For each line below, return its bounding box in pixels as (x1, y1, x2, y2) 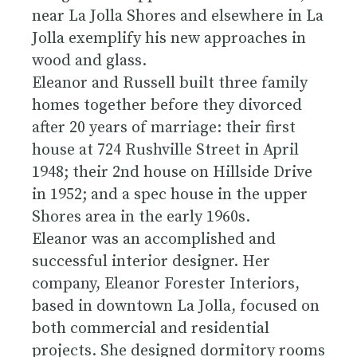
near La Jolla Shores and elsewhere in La (32, 6, 324, 26)
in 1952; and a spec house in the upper (32, 184, 308, 205)
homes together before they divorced (32, 95, 302, 116)
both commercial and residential (32, 318, 269, 339)
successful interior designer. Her (32, 251, 270, 272)
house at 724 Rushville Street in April (32, 139, 299, 160)
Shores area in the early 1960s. (32, 206, 250, 227)
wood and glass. (32, 50, 147, 71)
